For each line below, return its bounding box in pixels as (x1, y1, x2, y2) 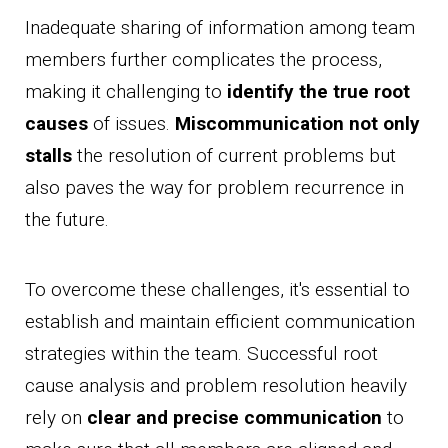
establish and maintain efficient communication (25, 310, 415, 334)
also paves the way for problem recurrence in (25, 176, 404, 200)
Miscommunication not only (175, 112, 420, 136)
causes (25, 112, 88, 136)
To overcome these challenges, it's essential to (25, 278, 410, 302)
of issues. (88, 112, 175, 136)
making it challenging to (25, 80, 227, 104)
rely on (25, 406, 87, 430)
